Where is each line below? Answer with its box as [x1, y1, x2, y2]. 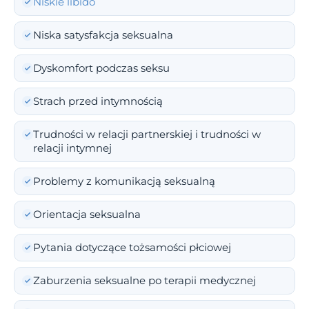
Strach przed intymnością [33, 95, 163, 108]
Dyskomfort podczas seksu [33, 62, 170, 75]
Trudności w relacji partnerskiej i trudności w [33, 128, 261, 141]
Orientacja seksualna [33, 208, 141, 221]
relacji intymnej [33, 142, 112, 155]
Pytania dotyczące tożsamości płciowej [33, 241, 231, 255]
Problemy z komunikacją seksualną [33, 175, 215, 188]
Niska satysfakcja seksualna [33, 29, 173, 42]
